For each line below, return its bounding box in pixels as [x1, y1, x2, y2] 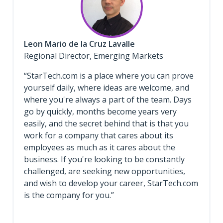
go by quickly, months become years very [24, 106, 177, 117]
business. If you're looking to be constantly [24, 153, 185, 165]
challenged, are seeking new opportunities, [24, 165, 185, 177]
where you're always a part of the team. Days [24, 94, 192, 105]
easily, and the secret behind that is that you [24, 117, 189, 129]
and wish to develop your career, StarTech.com [24, 177, 198, 189]
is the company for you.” [24, 189, 118, 201]
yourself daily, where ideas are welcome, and [24, 82, 189, 93]
